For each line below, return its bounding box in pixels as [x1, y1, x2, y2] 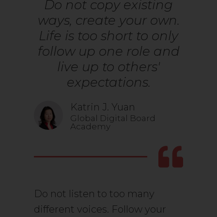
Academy [70, 122, 110, 132]
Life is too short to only [39, 28, 178, 44]
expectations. [66, 75, 151, 91]
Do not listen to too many [34, 188, 155, 200]
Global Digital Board [70, 113, 155, 124]
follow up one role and [37, 44, 180, 60]
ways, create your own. [37, 13, 180, 29]
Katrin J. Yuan [70, 101, 135, 113]
